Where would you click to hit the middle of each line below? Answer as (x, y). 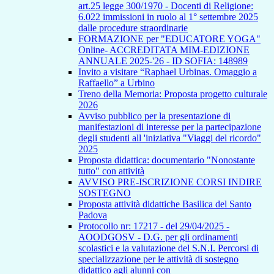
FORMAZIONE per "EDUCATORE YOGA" (169, 39)
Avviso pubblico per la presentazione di (154, 116)
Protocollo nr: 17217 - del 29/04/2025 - (154, 226)
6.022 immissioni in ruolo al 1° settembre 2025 (168, 17)
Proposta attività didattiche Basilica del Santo (165, 204)
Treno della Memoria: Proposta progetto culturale (173, 94)
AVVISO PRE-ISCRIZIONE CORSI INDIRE (170, 182)
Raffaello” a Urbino (117, 83)
